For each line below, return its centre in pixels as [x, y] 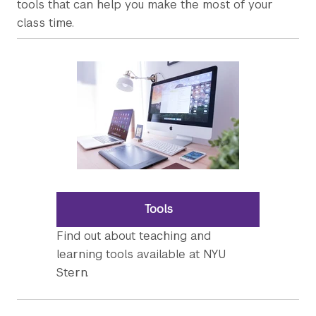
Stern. [73, 273]
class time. [45, 23]
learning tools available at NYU [141, 254]
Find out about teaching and [134, 236]
